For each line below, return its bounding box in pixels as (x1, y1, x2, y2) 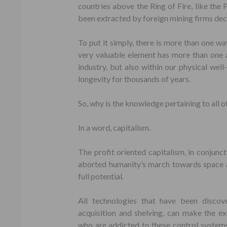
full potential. (78, 171, 124, 181)
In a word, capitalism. (78, 123, 150, 132)
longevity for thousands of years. (78, 74, 191, 84)
